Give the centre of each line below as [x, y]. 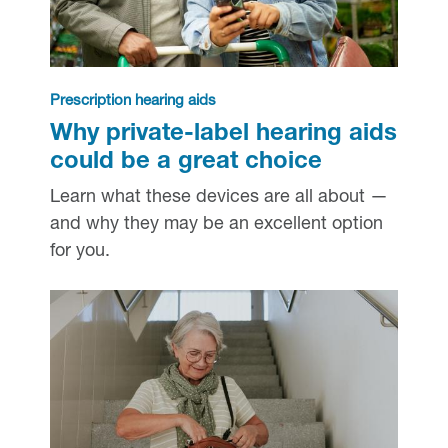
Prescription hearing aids [132, 101]
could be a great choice [185, 162]
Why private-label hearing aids [223, 134]
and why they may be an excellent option [216, 224]
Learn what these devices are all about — [218, 197]
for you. [79, 251]
